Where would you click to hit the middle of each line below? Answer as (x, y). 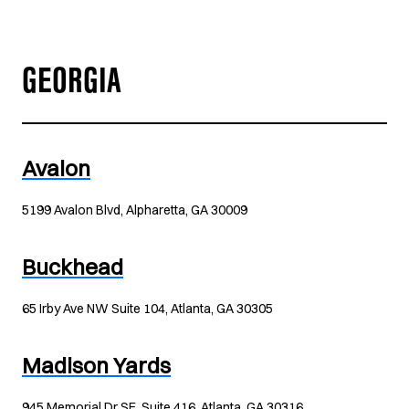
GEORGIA (72, 86)
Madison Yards (96, 365)
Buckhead (73, 267)
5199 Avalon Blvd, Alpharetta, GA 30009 (135, 210)
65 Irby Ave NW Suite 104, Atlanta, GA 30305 (147, 309)
